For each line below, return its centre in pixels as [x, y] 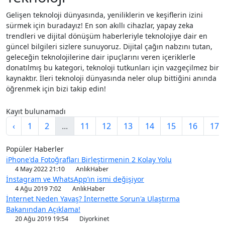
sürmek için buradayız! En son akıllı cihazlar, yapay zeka [100, 25]
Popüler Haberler [35, 149]
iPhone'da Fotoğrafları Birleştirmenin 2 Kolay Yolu [89, 159]
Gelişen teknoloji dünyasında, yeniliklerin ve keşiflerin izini [104, 15]
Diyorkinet [94, 219]
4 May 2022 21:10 [40, 169]
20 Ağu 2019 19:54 [42, 219]
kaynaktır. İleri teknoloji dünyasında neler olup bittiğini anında [111, 78]
